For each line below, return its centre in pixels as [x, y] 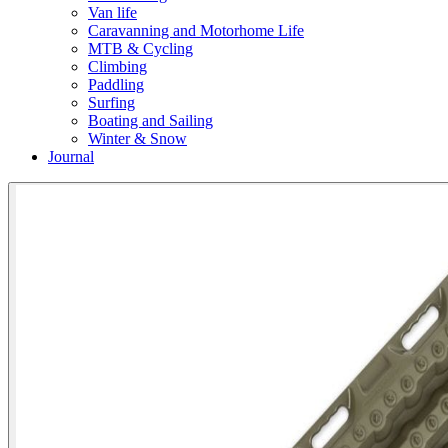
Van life [112, 13]
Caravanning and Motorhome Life [196, 31]
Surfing [111, 103]
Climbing [117, 67]
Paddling [116, 85]
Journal [71, 157]
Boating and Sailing [150, 121]
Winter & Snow [137, 139]
